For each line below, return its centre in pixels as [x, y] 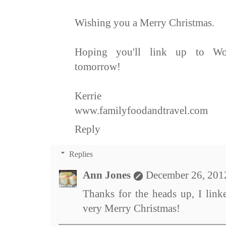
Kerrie [88, 96]
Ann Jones [107, 175]
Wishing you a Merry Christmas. [145, 23]
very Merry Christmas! [131, 209]
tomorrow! [98, 67]
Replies [81, 154]
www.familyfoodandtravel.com [141, 111]
